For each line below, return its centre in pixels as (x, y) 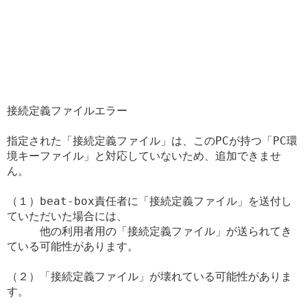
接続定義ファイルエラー (67, 110)
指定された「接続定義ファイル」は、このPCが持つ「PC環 (152, 140)
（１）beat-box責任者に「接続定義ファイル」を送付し (149, 201)
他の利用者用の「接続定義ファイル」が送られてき (149, 231)
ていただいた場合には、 (67, 216)
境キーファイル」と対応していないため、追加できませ (144, 156)
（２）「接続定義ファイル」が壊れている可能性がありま (149, 276)
